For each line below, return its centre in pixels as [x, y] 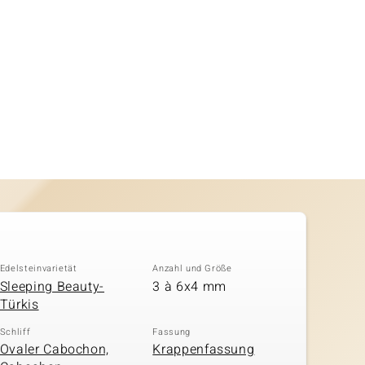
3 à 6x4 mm [189, 286]
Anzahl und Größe [192, 268]
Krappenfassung [204, 350]
